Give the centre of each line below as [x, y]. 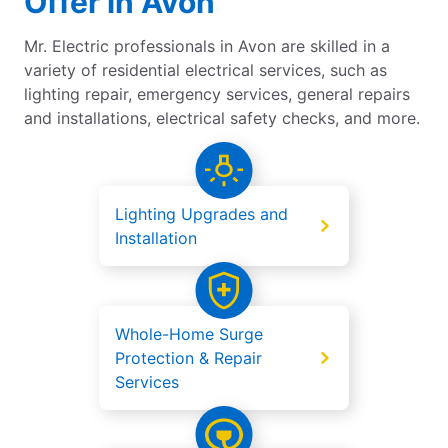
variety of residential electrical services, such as [205, 70]
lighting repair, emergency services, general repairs [217, 94]
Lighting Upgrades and [201, 214]
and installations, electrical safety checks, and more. [222, 118]
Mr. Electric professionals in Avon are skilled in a [207, 46]
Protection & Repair [188, 358]
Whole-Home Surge [189, 334]
